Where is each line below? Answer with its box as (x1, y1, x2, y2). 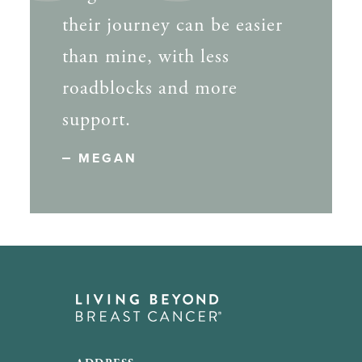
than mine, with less (62, 44, 230, 69)
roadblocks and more (62, 75, 238, 100)
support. (62, 107, 132, 132)
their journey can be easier (62, 12, 284, 37)
